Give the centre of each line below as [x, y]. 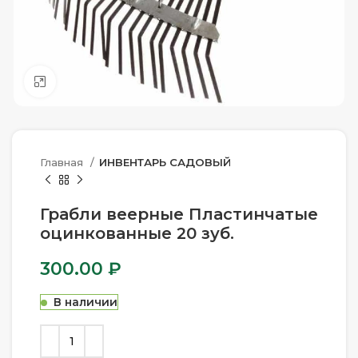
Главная [63, 162]
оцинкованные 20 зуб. [137, 233]
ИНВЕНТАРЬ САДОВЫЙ [165, 162]
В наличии [86, 302]
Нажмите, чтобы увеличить [135, 82]
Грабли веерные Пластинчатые [179, 214]
